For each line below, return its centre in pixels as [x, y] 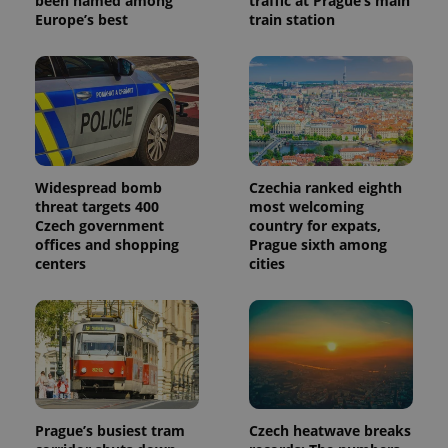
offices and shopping [107, 244]
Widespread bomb [98, 187]
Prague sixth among [318, 244]
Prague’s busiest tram [110, 431]
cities [267, 263]
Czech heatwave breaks [330, 431]
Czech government [99, 225]
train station [292, 20]
